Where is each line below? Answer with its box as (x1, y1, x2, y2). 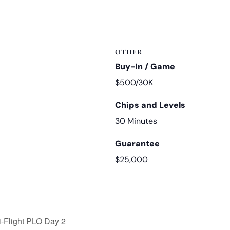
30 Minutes (115, 115, 157, 126)
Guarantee (115, 138, 160, 149)
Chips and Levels (115, 99, 185, 110)
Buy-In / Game (115, 61, 175, 72)
